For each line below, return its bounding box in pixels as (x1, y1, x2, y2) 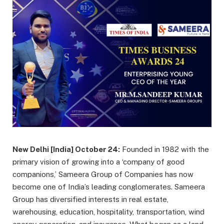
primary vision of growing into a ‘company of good (12, 157, 184, 166)
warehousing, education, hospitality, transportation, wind (12, 207, 204, 216)
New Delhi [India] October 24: (12, 145, 120, 154)
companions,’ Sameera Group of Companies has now (12, 170, 193, 179)
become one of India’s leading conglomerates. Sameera (12, 182, 205, 191)
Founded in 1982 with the (122, 145, 209, 154)
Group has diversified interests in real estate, (12, 195, 168, 204)
